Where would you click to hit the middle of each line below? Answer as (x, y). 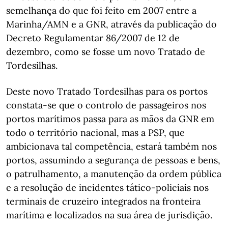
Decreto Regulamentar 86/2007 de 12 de (93, 38)
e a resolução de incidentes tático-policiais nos (107, 188)
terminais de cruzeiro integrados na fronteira (103, 201)
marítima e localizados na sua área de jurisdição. (109, 215)
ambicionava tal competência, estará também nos (111, 146)
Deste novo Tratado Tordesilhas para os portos (107, 91)
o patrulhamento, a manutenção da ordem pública (114, 174)
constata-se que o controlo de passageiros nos (106, 105)
